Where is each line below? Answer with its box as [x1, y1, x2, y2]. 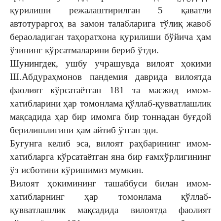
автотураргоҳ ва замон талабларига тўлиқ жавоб [10, 18, 211, 29]
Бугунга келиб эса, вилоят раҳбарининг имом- [10, 138, 211, 148]
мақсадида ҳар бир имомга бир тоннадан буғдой [10, 111, 211, 122]
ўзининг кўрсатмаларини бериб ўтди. [10, 45, 159, 55]
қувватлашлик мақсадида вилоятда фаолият [10, 205, 211, 215]
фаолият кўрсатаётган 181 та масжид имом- [10, 85, 211, 95]
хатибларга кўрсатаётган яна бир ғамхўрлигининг [10, 151, 211, 162]
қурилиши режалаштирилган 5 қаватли [10, 5, 211, 15]
